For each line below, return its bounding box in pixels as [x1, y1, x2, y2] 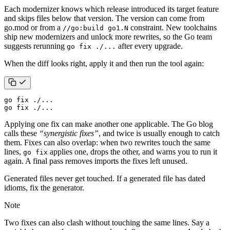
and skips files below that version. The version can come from [4, 14, 204, 23]
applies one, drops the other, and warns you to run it [48, 147, 217, 157]
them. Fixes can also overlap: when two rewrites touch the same [4, 138, 210, 147]
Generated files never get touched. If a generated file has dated [4, 174, 205, 183]
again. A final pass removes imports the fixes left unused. [4, 157, 187, 166]
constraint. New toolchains [128, 23, 217, 32]
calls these [4, 129, 39, 138]
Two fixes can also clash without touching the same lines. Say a [4, 218, 209, 227]
